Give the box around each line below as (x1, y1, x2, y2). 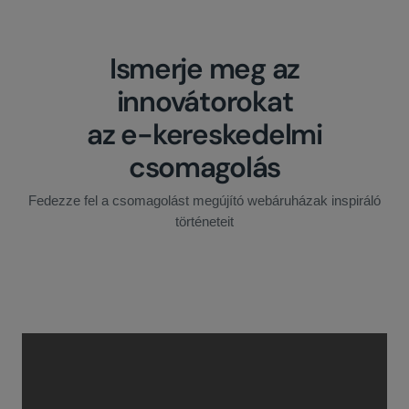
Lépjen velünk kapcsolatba (113, 267, 296, 287)
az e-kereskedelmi (87, 116, 322, 154)
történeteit (175, 215, 234, 230)
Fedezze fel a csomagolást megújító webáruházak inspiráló (28, 194, 381, 209)
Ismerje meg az (109, 50, 300, 89)
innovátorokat (116, 83, 293, 121)
